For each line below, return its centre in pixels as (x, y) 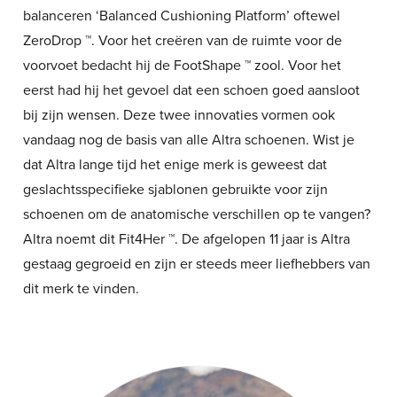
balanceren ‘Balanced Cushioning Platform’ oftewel (181, 16)
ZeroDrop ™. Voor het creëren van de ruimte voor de (182, 41)
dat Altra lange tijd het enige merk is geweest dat (175, 165)
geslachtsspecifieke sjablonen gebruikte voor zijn (175, 190)
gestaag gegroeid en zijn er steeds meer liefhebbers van (196, 265)
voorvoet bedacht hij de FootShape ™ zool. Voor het (182, 66)
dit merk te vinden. (81, 289)
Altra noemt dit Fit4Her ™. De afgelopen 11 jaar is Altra (186, 240)
